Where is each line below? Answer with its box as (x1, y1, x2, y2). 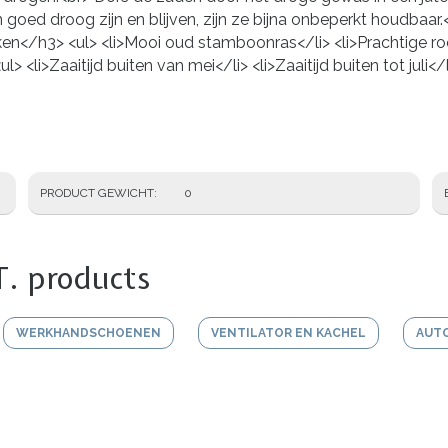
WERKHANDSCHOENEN (16, 326, 161, 341)
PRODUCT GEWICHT (40, 186, 154, 201)
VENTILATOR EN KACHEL (211, 326, 366, 341)
